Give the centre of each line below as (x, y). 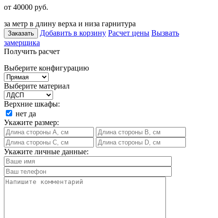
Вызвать (165, 33)
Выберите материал (37, 86)
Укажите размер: (31, 122)
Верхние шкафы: (32, 104)
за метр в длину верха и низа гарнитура (70, 23)
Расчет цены (129, 33)
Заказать (21, 33)
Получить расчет (32, 51)
